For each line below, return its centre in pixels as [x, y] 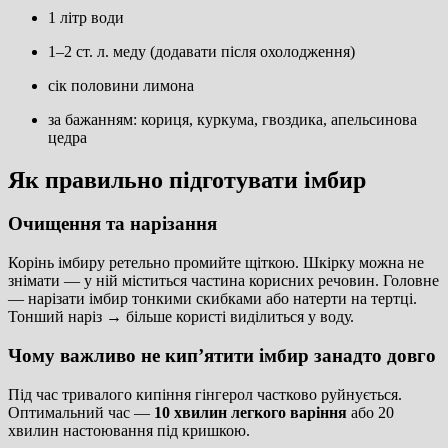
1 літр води [86, 17]
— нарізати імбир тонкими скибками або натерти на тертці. [212, 299]
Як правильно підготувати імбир [187, 179]
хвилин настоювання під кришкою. [129, 430]
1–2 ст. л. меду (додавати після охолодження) [201, 51]
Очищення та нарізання [112, 224]
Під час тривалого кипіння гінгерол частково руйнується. [205, 394]
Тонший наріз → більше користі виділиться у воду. [181, 317]
